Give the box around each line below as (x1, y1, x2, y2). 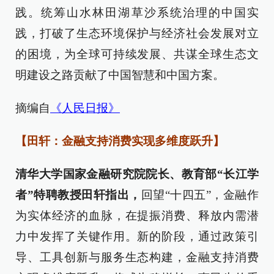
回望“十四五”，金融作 (141, 188, 259, 202)
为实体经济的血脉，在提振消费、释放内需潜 (15, 209, 259, 223)
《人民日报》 (50, 102, 120, 115)
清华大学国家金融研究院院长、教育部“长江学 (15, 168, 259, 181)
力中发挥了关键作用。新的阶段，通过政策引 (15, 230, 259, 243)
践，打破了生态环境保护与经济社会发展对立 (15, 27, 259, 40)
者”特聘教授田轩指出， (15, 188, 141, 202)
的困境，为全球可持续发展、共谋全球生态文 (15, 48, 259, 61)
